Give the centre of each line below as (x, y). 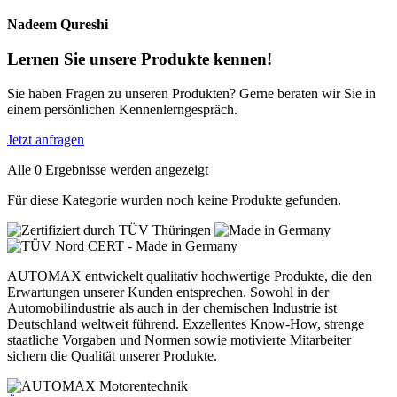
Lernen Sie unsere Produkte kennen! (140, 58)
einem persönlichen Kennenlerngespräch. (122, 109)
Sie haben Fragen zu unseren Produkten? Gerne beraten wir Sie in (191, 93)
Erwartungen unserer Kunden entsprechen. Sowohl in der (168, 292)
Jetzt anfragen (46, 139)
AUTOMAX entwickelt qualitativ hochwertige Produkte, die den (190, 276)
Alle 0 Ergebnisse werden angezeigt (108, 169)
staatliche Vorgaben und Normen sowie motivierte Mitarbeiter (179, 339)
